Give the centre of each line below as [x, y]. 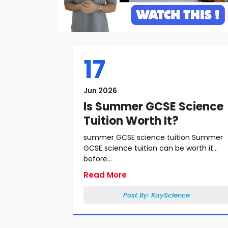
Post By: [137, 195]
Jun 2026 [100, 91]
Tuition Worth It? [131, 121]
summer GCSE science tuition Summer [153, 137]
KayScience [170, 195]
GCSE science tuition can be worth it [148, 148]
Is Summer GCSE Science [153, 107]
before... [98, 159]
